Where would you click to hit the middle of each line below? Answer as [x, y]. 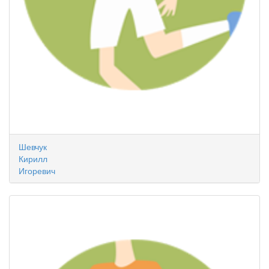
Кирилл [33, 159]
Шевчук [33, 147]
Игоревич [37, 171]
